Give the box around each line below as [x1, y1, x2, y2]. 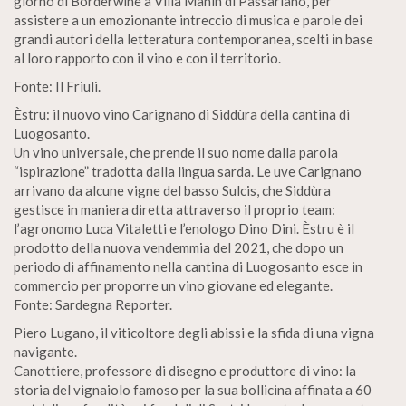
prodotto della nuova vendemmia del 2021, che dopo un [14, 239, 343, 256]
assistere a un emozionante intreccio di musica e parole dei [14, 12, 362, 28]
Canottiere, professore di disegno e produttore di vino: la [14, 362, 356, 379]
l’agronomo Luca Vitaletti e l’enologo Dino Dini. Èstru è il [14, 220, 354, 237]
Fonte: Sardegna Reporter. [14, 296, 172, 313]
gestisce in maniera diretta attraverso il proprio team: [14, 201, 335, 217]
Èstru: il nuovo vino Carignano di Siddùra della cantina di [14, 106, 350, 122]
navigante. [14, 343, 77, 360]
